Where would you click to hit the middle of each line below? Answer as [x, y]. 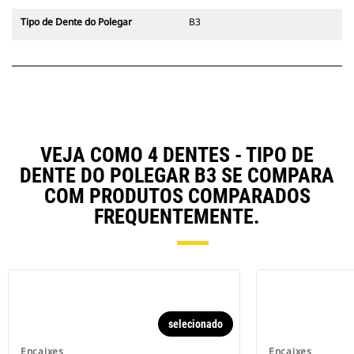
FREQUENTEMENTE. [177, 217]
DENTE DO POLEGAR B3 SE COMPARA [177, 176]
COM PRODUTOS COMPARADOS [177, 196]
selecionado [196, 324]
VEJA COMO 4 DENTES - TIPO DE [177, 155]
